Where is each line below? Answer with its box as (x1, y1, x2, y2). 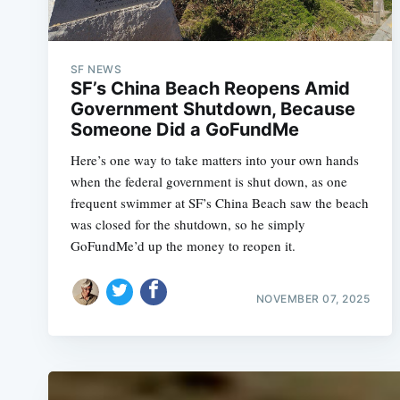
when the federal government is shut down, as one (70, 172, 347, 190)
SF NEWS (70, 62, 122, 76)
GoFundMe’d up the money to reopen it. (70, 237, 296, 254)
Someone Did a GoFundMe (70, 119, 299, 140)
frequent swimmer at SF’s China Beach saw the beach (70, 194, 369, 212)
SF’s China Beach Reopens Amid (70, 78, 350, 99)
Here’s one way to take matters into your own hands (70, 151, 359, 169)
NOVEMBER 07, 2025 (255, 291, 371, 305)
